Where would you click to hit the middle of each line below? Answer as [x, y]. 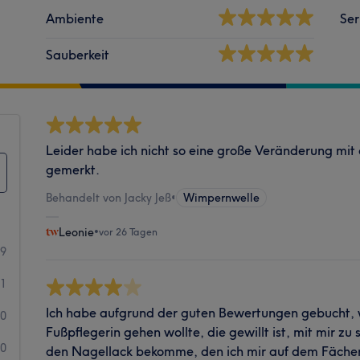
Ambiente [75, 18]
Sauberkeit [78, 54]
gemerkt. [73, 169]
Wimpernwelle [222, 197]
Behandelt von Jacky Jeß [109, 197]
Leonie [77, 232]
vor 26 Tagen [129, 231]
